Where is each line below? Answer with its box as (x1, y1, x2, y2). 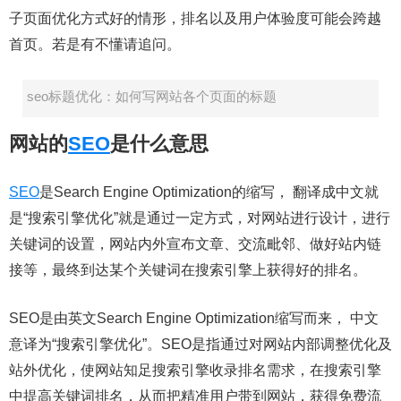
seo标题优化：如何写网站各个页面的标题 (27, 89, 277, 105)
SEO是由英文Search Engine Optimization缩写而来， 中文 (9, 311, 379, 327)
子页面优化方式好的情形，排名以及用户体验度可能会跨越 (9, 11, 381, 27)
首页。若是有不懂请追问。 (9, 37, 181, 53)
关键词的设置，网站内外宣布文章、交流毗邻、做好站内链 (9, 236, 381, 252)
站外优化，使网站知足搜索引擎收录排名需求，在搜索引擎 (9, 363, 381, 379)
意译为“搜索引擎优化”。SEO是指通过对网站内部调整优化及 (9, 337, 392, 353)
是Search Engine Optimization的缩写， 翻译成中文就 (39, 184, 379, 200)
